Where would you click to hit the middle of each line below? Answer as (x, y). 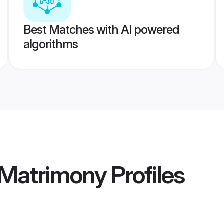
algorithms (50, 44)
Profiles (145, 175)
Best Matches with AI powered (101, 30)
